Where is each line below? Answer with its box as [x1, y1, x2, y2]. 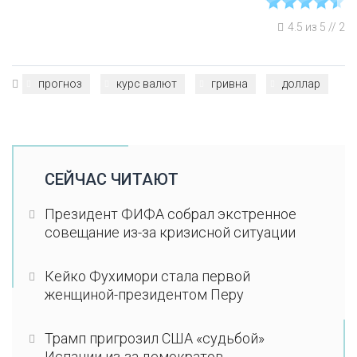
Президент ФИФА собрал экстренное [44, 205, 296, 222]
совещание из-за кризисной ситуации [44, 223, 296, 241]
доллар [282, 77, 320, 90]
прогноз [38, 77, 82, 90]
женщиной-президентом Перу [44, 285, 244, 303]
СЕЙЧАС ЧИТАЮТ [44, 169, 178, 189]
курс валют [116, 77, 177, 90]
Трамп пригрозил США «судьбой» [44, 329, 265, 347]
